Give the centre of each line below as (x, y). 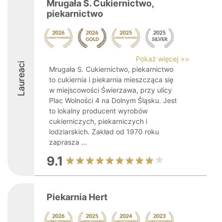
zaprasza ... (68, 142)
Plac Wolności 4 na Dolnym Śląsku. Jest (113, 100)
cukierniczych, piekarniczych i (98, 121)
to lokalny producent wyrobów (98, 111)
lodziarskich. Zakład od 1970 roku (104, 132)
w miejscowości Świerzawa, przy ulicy (111, 90)
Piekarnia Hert (77, 197)
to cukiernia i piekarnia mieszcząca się (111, 80)
